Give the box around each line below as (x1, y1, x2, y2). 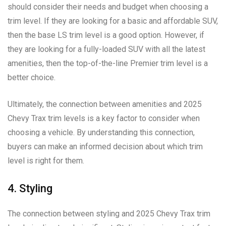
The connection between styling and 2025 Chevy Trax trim (8, 208, 210, 218)
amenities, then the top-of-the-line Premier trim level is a (8, 58, 208, 68)
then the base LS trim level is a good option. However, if (8, 30, 204, 40)
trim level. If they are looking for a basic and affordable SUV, (8, 16, 218, 26)
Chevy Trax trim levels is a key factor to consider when (8, 113, 200, 123)
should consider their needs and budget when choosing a (8, 2, 208, 12)
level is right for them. (8, 155, 84, 165)
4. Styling (8, 182, 52, 195)
